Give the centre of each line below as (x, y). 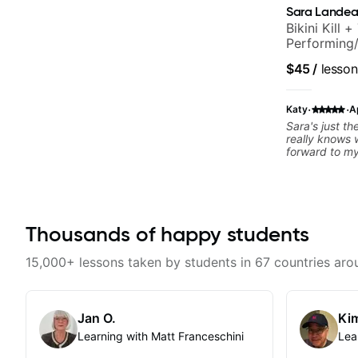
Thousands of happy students (167, 234)
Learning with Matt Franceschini (161, 336)
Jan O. (97, 318)
